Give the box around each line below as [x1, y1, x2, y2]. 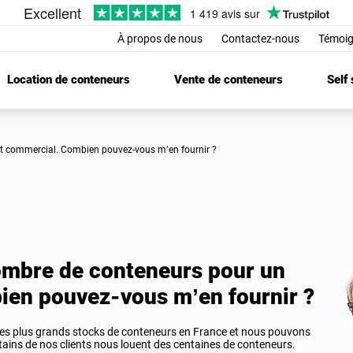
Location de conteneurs [6, 73, 130, 87]
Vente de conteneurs [173, 73, 283, 87]
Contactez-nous [221, 32, 299, 45]
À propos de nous [117, 32, 203, 45]
